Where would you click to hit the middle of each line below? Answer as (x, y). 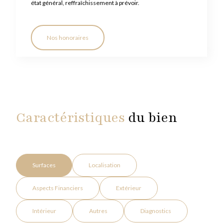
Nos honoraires (68, 37)
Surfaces (44, 165)
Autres (98, 211)
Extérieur (129, 188)
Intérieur (44, 211)
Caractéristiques (70, 118)
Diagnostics (156, 211)
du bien (151, 118)
